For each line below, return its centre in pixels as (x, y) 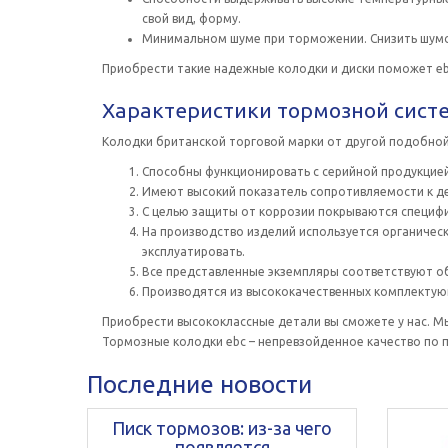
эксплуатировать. (193, 251)
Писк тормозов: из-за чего (222, 428)
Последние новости (199, 384)
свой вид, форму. (191, 18)
